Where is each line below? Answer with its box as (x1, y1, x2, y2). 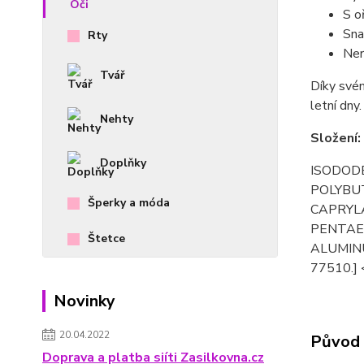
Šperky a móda (88, 195, 170, 210)
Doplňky (100, 155, 146, 171)
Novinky (54, 290, 115, 312)
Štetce (88, 231, 125, 246)
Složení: (310, 129, 361, 147)
